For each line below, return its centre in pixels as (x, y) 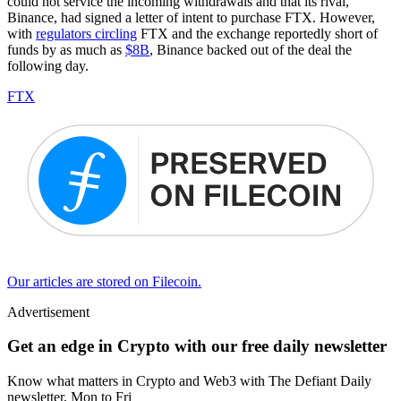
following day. (48, 66)
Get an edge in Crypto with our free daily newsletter (197, 346)
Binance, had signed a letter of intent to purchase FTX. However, (191, 18)
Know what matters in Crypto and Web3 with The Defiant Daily (189, 381)
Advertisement (48, 311)
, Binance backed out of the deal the (251, 50)
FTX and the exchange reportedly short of (257, 34)
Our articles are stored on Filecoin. (104, 281)
